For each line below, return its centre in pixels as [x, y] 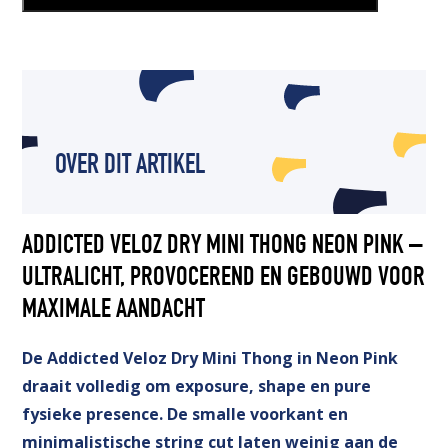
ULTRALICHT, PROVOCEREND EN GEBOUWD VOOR [224, 279]
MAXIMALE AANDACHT [114, 311]
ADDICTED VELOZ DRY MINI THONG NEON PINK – [223, 247]
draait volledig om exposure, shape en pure [197, 385]
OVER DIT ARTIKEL [129, 167]
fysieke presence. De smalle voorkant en [185, 413]
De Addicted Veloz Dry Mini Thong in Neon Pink [210, 357]
